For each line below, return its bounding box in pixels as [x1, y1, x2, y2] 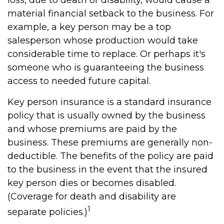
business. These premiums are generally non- [7, 137, 212, 148]
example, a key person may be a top [7, 21, 171, 32]
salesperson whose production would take [7, 35, 198, 46]
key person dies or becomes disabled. [7, 177, 176, 188]
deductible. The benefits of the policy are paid [7, 150, 213, 161]
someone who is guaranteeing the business [7, 62, 204, 73]
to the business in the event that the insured [7, 164, 207, 175]
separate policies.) [7, 206, 87, 217]
